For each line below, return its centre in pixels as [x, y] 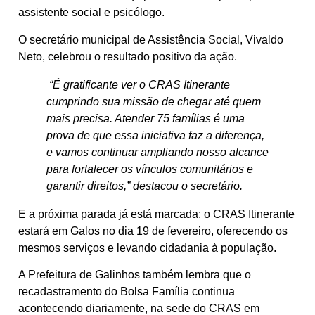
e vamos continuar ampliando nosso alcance [157, 152]
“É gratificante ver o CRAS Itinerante [138, 84]
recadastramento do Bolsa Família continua [127, 292]
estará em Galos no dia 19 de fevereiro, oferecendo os [153, 231]
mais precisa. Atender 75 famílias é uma [146, 118]
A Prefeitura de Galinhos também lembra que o [135, 275]
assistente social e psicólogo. [91, 13]
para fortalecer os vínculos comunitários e [150, 169]
